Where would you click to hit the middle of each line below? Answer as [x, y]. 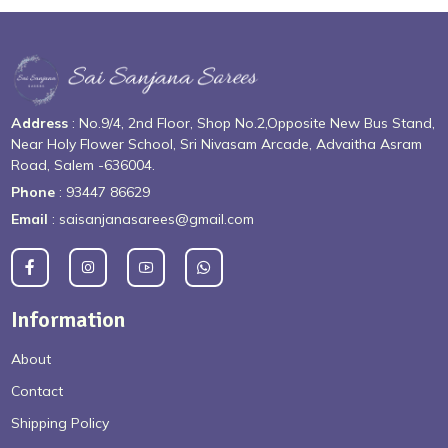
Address [40, 123]
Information [68, 320]
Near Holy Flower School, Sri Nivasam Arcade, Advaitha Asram [217, 144]
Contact [37, 391]
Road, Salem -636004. [83, 165]
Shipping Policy [60, 423]
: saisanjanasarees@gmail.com [151, 219]
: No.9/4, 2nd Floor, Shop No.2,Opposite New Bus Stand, [252, 123]
